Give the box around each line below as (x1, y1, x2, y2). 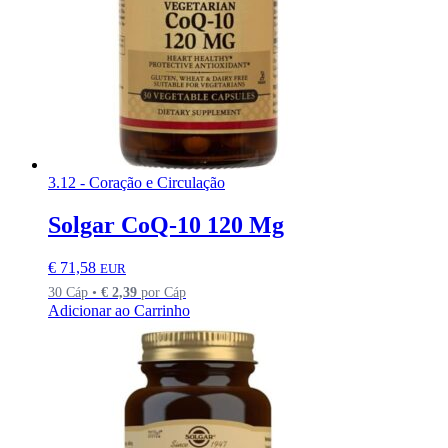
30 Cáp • (48, 283, 101, 300)
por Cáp (137, 283, 186, 300)
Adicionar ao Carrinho (48, 301, 190, 319)
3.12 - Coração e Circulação (48, 173, 225, 191)
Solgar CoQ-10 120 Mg (48, 211, 284, 238)
